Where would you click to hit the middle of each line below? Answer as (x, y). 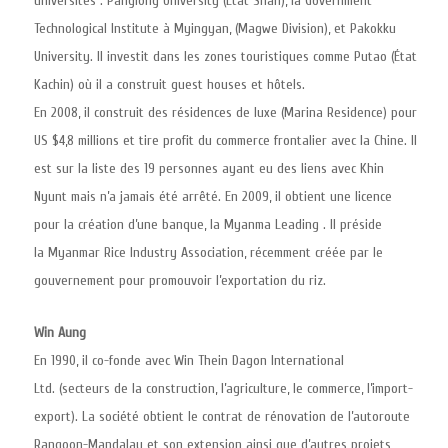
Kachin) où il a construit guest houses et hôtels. (169, 84)
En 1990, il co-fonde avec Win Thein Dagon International (189, 360)
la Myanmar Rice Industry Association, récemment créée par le (208, 252)
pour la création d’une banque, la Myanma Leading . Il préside (208, 224)
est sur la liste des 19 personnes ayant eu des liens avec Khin (209, 168)
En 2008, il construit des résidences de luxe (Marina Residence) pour (225, 112)
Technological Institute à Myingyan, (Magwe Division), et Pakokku (215, 28)
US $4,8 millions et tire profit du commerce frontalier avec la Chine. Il (225, 140)
